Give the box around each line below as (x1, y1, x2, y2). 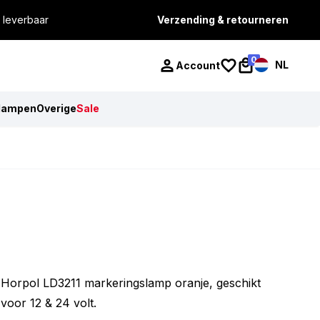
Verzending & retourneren (156, 14, 289, 26)
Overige (36, 102, 76, 114)
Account (176, 59, 220, 71)
